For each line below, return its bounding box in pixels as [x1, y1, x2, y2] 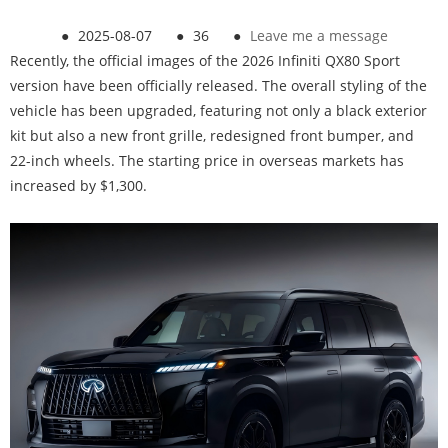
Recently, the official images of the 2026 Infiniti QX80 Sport [10, 51, 400, 71]
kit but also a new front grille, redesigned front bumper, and [10, 126, 414, 146]
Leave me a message [249, 26, 388, 46]
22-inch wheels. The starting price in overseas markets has [10, 151, 404, 171]
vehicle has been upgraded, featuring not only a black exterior [10, 101, 427, 121]
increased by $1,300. [10, 176, 147, 196]
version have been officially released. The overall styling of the [10, 76, 427, 96]
